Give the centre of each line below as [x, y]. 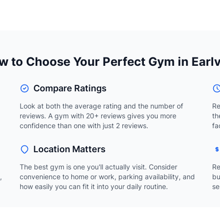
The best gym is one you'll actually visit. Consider [98, 167]
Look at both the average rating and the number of [101, 106]
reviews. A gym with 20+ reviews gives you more [98, 116]
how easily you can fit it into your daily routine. [94, 186]
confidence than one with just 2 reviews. [84, 125]
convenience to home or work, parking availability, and [107, 177]
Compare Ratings [70, 88]
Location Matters [69, 149]
